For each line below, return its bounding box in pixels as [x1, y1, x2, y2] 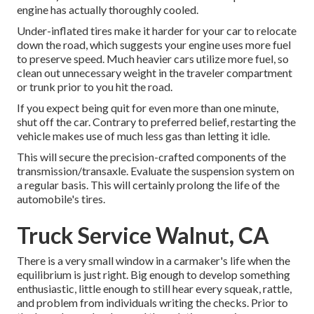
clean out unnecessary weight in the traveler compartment [17, 66, 292, 80]
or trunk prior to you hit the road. [17, 80, 172, 94]
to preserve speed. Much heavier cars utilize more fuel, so [17, 52, 289, 66]
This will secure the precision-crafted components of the [17, 150, 286, 164]
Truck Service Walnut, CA [17, 221, 269, 250]
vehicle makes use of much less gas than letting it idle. [17, 129, 270, 143]
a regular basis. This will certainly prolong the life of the [17, 178, 280, 192]
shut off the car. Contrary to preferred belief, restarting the [17, 115, 296, 129]
